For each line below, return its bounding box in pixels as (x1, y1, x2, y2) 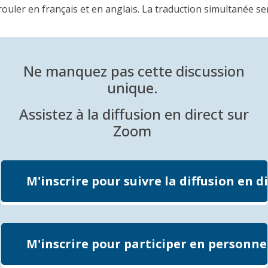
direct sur (181, 104, 249, 124)
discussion (172, 61, 245, 81)
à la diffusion (72, 104, 165, 124)
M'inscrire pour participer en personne (26, 236, 267, 252)
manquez (45, 61, 107, 81)
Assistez (19, 104, 72, 124)
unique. (106, 78, 162, 98)
